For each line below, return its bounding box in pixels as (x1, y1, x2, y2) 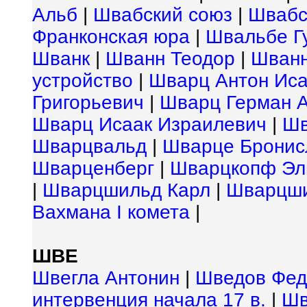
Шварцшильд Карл (42, 180, 210, 201)
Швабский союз (93, 4, 232, 25)
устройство (32, 70, 133, 91)
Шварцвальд (32, 136, 147, 157)
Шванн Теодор (106, 48, 235, 69)
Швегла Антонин (32, 267, 180, 288)
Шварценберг (32, 158, 154, 179)
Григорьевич (32, 92, 144, 113)
